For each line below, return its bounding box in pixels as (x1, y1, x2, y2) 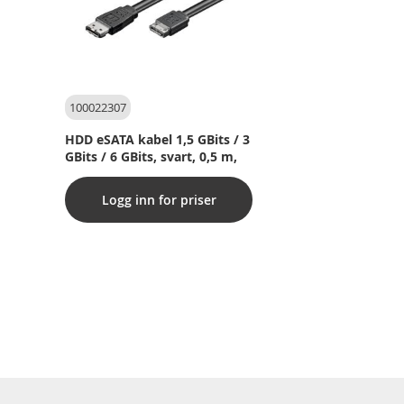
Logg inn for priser (101, 191, 216, 208)
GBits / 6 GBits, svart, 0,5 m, (65, 148, 237, 165)
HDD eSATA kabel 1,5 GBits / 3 (65, 131, 250, 148)
